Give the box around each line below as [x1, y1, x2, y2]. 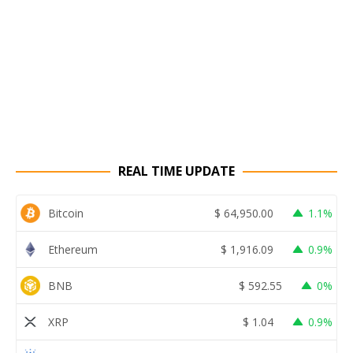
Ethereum [48, 241, 98, 257]
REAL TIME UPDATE [118, 162, 235, 180]
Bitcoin [48, 205, 84, 221]
